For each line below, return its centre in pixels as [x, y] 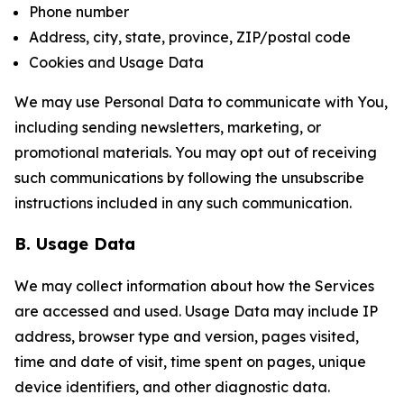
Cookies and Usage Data [116, 62]
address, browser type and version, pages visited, [187, 336]
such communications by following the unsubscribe [189, 178]
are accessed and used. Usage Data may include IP [196, 311]
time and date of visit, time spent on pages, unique [190, 362]
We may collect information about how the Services [194, 286]
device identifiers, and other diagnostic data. [172, 387]
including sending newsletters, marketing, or [168, 127]
